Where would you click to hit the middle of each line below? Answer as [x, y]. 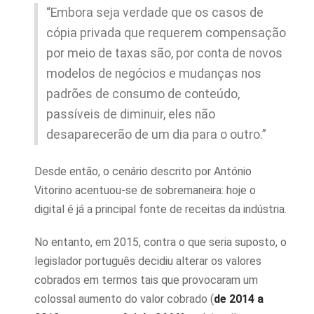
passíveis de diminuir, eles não [131, 114]
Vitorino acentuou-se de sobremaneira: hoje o [145, 190]
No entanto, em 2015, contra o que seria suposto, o [161, 242]
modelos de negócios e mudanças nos [154, 74]
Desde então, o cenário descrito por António [143, 171]
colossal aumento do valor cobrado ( [124, 299]
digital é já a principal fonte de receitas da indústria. [161, 209]
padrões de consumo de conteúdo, [143, 94]
